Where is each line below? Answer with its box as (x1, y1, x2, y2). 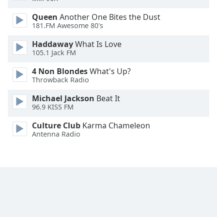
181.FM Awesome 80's (32, 21, 103, 31)
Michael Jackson (32, 93, 94, 104)
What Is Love (73, 39, 122, 49)
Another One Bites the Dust (58, 12, 160, 22)
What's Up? (88, 66, 131, 77)
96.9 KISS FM (32, 102, 74, 112)
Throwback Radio (32, 75, 89, 85)
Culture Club (32, 120, 80, 131)
